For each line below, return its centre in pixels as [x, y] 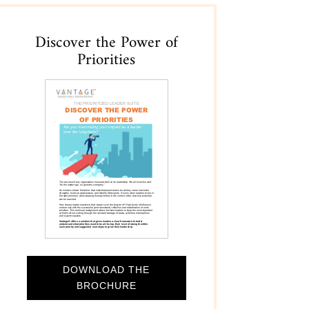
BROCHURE [106, 286]
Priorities [107, 60]
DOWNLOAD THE [107, 270]
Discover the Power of [106, 43]
